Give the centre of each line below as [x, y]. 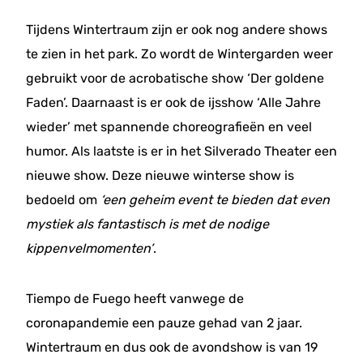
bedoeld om [63, 200]
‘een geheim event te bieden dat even [215, 200]
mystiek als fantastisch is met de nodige [147, 224]
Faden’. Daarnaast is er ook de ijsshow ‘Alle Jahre [173, 102]
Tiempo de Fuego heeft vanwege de [135, 299]
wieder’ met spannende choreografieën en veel [169, 127]
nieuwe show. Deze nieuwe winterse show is [160, 175]
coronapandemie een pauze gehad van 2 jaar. [164, 323]
